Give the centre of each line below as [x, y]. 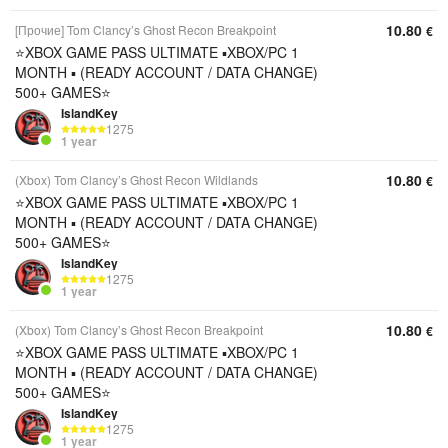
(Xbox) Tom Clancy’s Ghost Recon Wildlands [136, 179]
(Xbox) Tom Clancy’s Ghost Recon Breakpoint [139, 329]
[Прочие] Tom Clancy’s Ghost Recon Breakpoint [145, 29]
